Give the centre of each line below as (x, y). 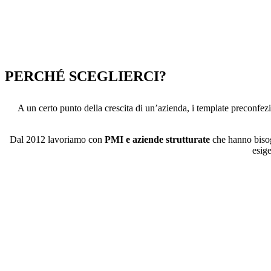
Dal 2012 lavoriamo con (57, 140)
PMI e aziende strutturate (157, 140)
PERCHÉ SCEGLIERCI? (86, 77)
